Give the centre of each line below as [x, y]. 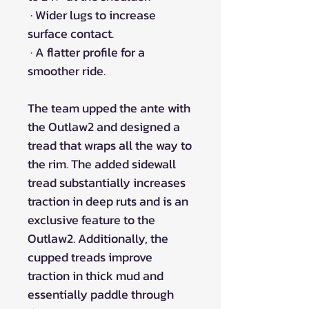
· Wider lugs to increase [92, 14]
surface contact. [71, 33]
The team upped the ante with [109, 108]
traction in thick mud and [96, 275]
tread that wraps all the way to [110, 145]
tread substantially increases [107, 182]
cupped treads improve [90, 257]
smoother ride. [67, 70]
